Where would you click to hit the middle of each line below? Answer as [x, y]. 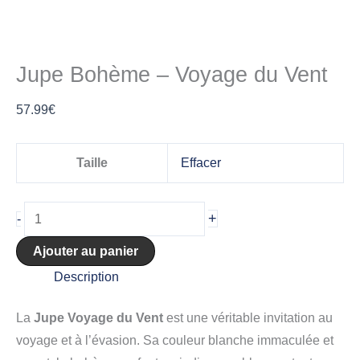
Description [86, 277]
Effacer [200, 162]
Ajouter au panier [86, 252]
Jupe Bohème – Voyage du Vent [172, 74]
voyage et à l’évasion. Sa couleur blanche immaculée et [175, 341]
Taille [92, 162]
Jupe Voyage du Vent [98, 318]
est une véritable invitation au [248, 318]
